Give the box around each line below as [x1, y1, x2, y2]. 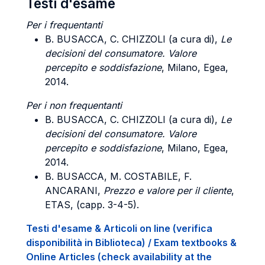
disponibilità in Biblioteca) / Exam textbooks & [26, 237, 237, 248]
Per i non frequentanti [26, 99, 122, 111]
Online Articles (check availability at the [26, 251, 212, 263]
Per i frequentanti [26, 19, 102, 31]
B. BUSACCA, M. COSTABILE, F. [45, 170, 192, 182]
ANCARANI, [45, 185, 104, 196]
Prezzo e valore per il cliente [104, 185, 231, 196]
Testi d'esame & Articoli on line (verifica [26, 222, 212, 234]
